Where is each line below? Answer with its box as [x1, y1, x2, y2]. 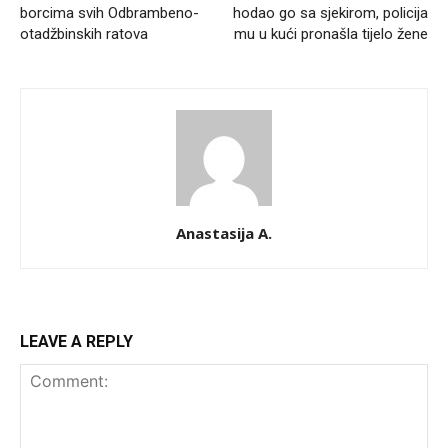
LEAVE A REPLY [20, 331, 133, 351]
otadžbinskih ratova [20, 24, 148, 43]
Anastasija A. [176, 222, 272, 243]
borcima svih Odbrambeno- [20, 3, 199, 22]
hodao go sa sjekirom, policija [233, 3, 428, 22]
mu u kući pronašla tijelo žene [234, 24, 428, 43]
